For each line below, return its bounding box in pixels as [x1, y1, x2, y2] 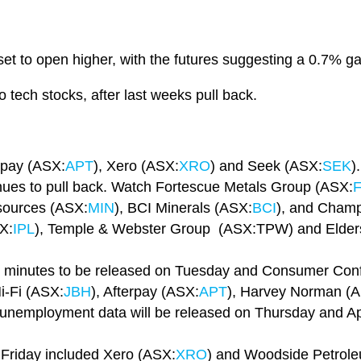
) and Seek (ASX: [210, 158, 322, 175]
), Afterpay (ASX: [91, 284, 199, 301]
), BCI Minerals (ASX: [114, 200, 252, 217]
